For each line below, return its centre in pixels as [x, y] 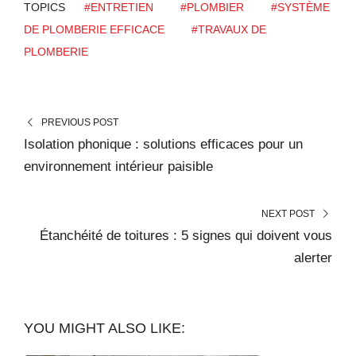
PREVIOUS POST [79, 122]
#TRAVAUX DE [229, 29]
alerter [313, 257]
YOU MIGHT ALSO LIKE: [104, 328]
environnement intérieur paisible [118, 166]
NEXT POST [288, 213]
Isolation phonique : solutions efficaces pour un [163, 144]
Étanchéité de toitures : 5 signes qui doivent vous [186, 235]
